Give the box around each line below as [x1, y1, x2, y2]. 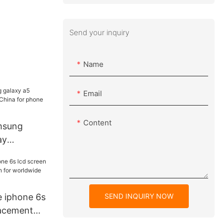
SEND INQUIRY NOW [104, 192, 173, 201]
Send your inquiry [69, 27, 130, 37]
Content [83, 118, 112, 128]
